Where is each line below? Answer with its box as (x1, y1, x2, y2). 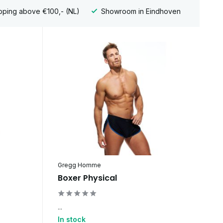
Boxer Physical (57, 172, 117, 184)
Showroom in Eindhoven (99, 6, 181, 15)
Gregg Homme (57, 161, 101, 169)
